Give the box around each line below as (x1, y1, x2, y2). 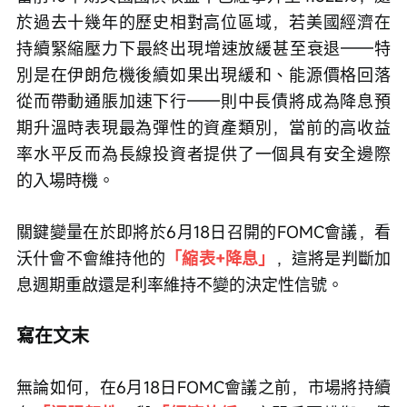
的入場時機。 (16, 169, 114, 192)
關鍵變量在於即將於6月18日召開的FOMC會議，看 (16, 221, 391, 243)
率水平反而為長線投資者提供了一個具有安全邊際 (16, 143, 391, 165)
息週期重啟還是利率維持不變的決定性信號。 (16, 273, 343, 296)
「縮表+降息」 (165, 247, 275, 270)
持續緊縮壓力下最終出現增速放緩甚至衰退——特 (16, 37, 391, 60)
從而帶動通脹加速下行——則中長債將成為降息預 (16, 90, 391, 113)
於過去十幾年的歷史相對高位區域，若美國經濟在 (16, 11, 391, 34)
